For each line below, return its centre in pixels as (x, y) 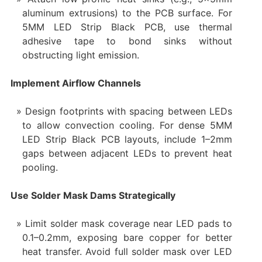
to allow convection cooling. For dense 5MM (127, 125)
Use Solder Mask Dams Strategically (93, 195)
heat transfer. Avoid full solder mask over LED (127, 251)
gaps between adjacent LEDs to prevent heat (127, 153)
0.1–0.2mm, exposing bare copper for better (127, 237)
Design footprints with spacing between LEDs (129, 111)
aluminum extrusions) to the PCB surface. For (127, 13)
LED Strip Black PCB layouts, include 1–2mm (127, 139)
